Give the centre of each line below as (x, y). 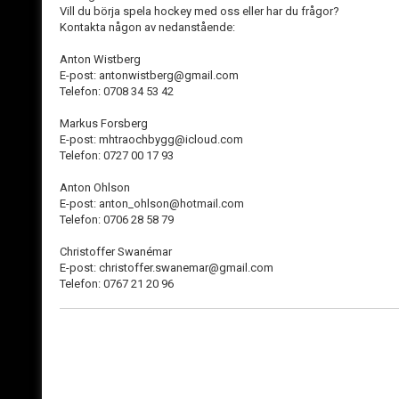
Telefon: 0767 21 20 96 (117, 284)
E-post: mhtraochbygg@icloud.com (151, 139)
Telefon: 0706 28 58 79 (117, 220)
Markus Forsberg (105, 123)
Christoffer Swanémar (116, 252)
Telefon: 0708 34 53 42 (118, 91)
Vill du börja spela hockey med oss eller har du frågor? (201, 11)
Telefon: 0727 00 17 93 (118, 155)
